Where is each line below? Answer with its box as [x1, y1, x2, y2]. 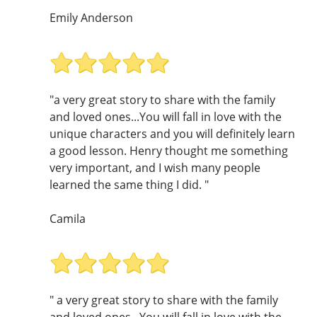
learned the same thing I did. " [50, 176, 209, 192]
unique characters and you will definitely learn [50, 125, 295, 142]
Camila [50, 210, 86, 226]
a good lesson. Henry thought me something [50, 142, 288, 158]
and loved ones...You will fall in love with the [50, 108, 282, 125]
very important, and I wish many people [50, 159, 260, 175]
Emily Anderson [50, 10, 133, 26]
